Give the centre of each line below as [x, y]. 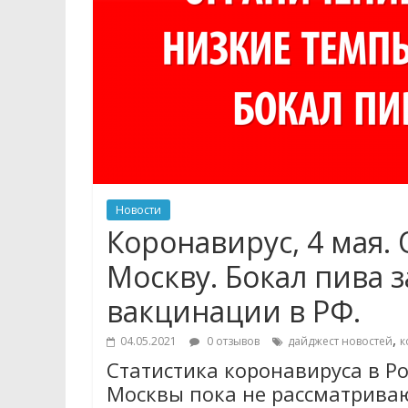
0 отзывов [232, 341]
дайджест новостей [340, 341]
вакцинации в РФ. [234, 311]
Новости [138, 210]
